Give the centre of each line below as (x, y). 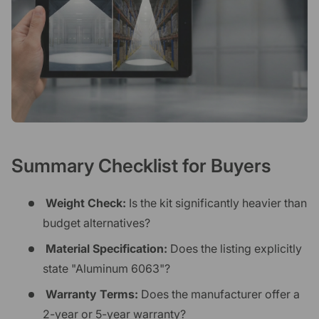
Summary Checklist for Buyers (141, 165)
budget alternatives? (96, 223)
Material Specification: (106, 249)
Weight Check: (86, 203)
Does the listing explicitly (235, 249)
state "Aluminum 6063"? (106, 269)
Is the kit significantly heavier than (216, 203)
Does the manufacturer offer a (219, 294)
